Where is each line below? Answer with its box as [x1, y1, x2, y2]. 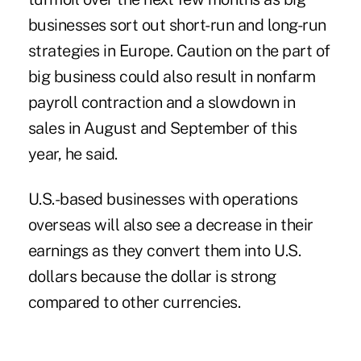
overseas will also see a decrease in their [27, 214, 313, 234]
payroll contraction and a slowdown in [27, 92, 296, 112]
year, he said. [27, 143, 118, 164]
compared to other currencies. [27, 292, 241, 312]
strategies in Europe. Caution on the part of [27, 40, 330, 60]
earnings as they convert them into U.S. [27, 240, 301, 260]
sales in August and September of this [27, 118, 297, 138]
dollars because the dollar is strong [27, 266, 276, 286]
